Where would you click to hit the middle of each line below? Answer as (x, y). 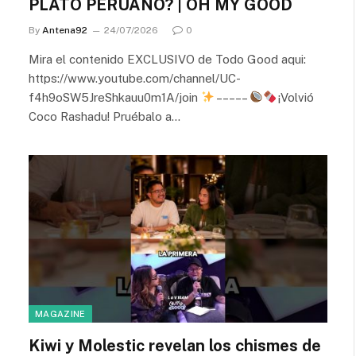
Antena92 (65, 30)
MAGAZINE (60, 314)
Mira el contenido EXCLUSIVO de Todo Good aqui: (167, 59)
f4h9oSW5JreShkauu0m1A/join (115, 97)
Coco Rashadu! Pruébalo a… (104, 116)
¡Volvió (296, 97)
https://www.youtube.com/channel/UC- (135, 78)
